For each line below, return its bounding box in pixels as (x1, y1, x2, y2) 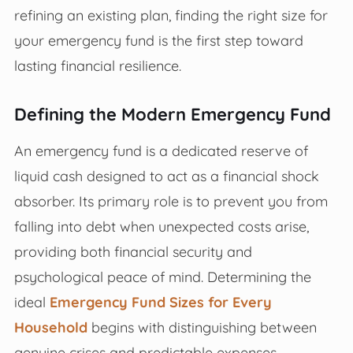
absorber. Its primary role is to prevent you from (13, 191, 328, 210)
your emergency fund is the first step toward (13, 31, 303, 49)
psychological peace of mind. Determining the (13, 267, 311, 285)
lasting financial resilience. (13, 56, 181, 74)
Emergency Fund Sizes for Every (49, 292, 272, 310)
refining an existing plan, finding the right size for (13, 6, 328, 24)
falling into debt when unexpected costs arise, (13, 217, 309, 235)
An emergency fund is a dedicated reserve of (13, 141, 308, 159)
